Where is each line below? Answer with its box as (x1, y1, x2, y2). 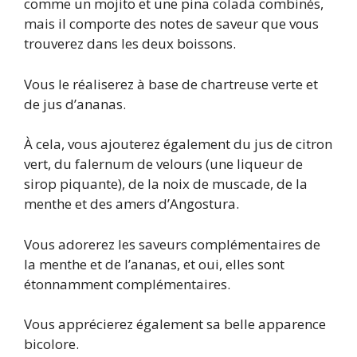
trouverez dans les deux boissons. (24, 34, 236, 53)
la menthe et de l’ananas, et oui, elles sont (24, 254, 284, 273)
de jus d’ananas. (24, 94, 126, 113)
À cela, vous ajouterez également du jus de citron (24, 135, 332, 154)
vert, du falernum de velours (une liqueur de (24, 155, 303, 174)
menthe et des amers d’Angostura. (24, 194, 239, 214)
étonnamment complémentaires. (24, 274, 230, 293)
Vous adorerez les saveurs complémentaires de (24, 234, 320, 253)
